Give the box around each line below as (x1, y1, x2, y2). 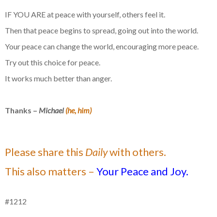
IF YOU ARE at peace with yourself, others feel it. (5, 10, 165, 19)
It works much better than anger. (5, 74, 112, 83)
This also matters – (5, 165, 94, 178)
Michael (39, 106, 65, 115)
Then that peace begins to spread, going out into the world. (5, 26, 198, 35)
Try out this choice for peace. (5, 58, 100, 67)
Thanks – (5, 106, 39, 115)
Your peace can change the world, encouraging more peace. (5, 42, 199, 51)
